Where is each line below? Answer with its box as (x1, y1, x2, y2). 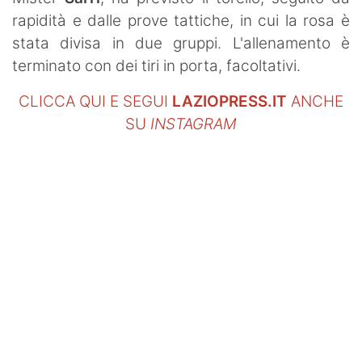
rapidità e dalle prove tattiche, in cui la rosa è (12, 11, 350, 30)
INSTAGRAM (150, 114, 237, 133)
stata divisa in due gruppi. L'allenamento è (12, 33, 350, 53)
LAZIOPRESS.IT (172, 91, 287, 111)
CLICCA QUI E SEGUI (19, 91, 172, 111)
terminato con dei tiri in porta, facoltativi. (12, 56, 301, 75)
